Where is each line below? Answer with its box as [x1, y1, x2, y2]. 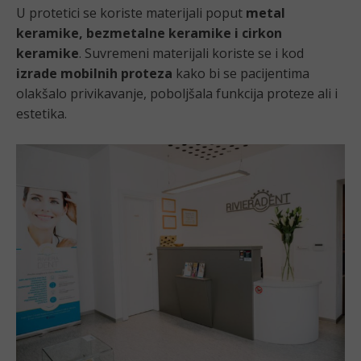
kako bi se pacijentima [172, 64, 309, 83]
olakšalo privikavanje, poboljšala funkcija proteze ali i [16, 85, 338, 103]
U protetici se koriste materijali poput [16, 4, 246, 23]
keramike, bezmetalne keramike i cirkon [16, 24, 282, 43]
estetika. [16, 105, 67, 123]
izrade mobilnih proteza [16, 64, 172, 83]
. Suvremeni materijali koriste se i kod [79, 44, 304, 63]
